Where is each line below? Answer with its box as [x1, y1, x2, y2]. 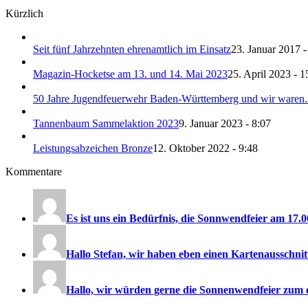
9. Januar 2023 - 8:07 [179, 118, 271, 130]
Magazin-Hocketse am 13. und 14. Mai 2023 [33, 68, 228, 80]
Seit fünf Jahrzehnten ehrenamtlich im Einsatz [33, 43, 231, 56]
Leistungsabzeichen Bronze [33, 142, 153, 155]
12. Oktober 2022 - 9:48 [153, 142, 258, 155]
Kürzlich [5, 8, 43, 20]
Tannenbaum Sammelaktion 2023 [33, 118, 179, 130]
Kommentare [5, 166, 62, 178]
